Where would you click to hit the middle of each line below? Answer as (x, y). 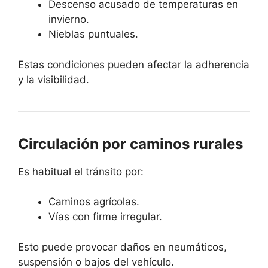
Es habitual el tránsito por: (81, 171)
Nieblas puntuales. (93, 34)
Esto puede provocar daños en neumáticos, (122, 247)
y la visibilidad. (54, 79)
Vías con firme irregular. (105, 217)
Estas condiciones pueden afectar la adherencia (134, 64)
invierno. (69, 19)
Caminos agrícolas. (94, 202)
